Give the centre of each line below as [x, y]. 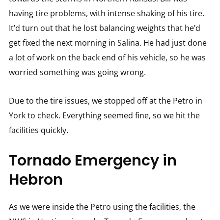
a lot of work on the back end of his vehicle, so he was [107, 58]
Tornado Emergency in [93, 161]
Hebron [36, 180]
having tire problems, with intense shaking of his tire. [106, 14]
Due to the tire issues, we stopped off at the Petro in [105, 101]
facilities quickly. [38, 130]
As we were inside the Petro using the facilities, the [102, 207]
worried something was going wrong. [77, 72]
